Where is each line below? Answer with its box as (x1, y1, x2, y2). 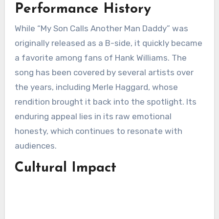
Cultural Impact (14, 161, 116, 175)
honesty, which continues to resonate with (14, 126, 182, 136)
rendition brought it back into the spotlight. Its (14, 97, 197, 107)
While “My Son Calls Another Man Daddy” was (14, 23, 188, 33)
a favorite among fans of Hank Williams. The (14, 53, 187, 63)
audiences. (14, 141, 57, 151)
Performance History (14, 2, 151, 16)
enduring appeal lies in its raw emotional (14, 111, 172, 121)
